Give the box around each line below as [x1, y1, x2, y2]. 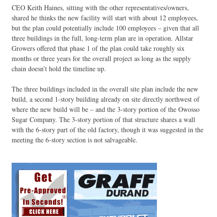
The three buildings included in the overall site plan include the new [12, 84, 198, 94]
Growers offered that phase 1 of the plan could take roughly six [12, 44, 185, 53]
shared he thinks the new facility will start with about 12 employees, [12, 13, 198, 23]
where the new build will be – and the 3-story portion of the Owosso [12, 105, 200, 114]
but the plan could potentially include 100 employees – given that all [12, 23, 199, 33]
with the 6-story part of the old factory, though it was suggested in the [12, 125, 203, 135]
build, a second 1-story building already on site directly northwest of [12, 94, 200, 104]
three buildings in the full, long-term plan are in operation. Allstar [12, 33, 193, 43]
